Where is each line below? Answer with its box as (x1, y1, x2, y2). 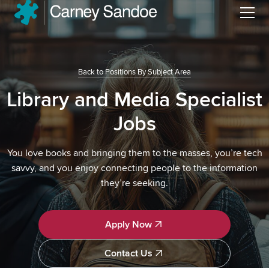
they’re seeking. (101, 177, 168, 189)
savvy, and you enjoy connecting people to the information (11, 162, 258, 174)
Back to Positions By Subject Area (78, 67, 191, 77)
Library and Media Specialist (7, 88, 262, 112)
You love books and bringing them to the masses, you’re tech (7, 147, 262, 159)
